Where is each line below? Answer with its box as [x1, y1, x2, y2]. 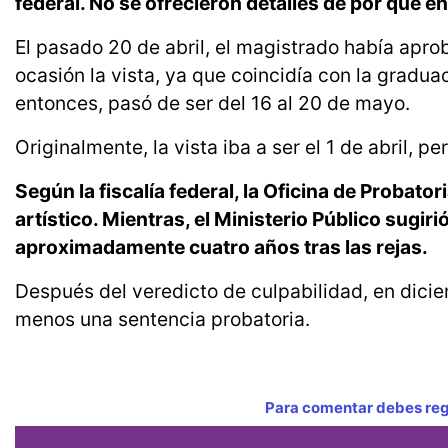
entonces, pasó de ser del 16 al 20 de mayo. [15, 91, 410, 116]
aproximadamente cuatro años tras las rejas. [15, 235, 428, 260]
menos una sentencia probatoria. [15, 307, 310, 332]
